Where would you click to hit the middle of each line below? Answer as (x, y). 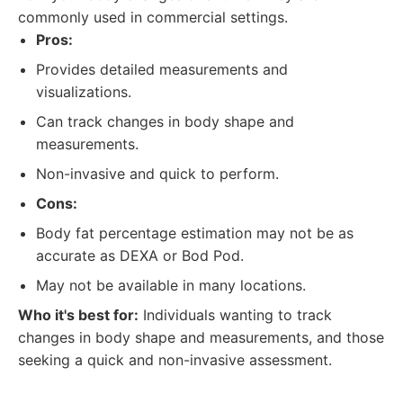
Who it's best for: (78, 315)
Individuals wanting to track (235, 315)
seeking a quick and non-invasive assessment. (175, 360)
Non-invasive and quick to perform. (157, 174)
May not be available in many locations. (171, 285)
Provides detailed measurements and (162, 69)
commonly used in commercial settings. (153, 17)
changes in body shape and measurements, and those (201, 337)
